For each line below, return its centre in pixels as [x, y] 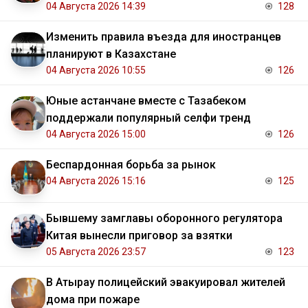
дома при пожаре [93, 300]
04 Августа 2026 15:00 [96, 134]
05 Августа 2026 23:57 [96, 252]
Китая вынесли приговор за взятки [139, 236]
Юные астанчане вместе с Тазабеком [146, 101]
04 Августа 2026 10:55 [96, 70]
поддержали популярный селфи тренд [148, 118]
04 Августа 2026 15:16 [96, 181]
